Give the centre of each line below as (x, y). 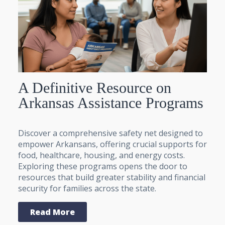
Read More (52, 212)
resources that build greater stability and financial (112, 177)
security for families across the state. (87, 188)
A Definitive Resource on (95, 87)
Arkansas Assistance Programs (111, 102)
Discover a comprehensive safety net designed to (110, 133)
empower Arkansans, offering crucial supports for (113, 144)
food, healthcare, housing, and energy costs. (101, 155)
